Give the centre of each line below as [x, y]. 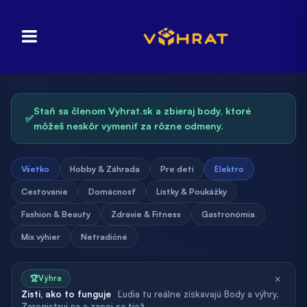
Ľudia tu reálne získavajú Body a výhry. [198, 294]
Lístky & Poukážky [192, 192]
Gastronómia [228, 214]
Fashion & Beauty [56, 214]
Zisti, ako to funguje [66, 294]
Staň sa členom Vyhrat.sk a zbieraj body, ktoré [142, 111]
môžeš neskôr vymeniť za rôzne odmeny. [128, 126]
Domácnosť [112, 192]
